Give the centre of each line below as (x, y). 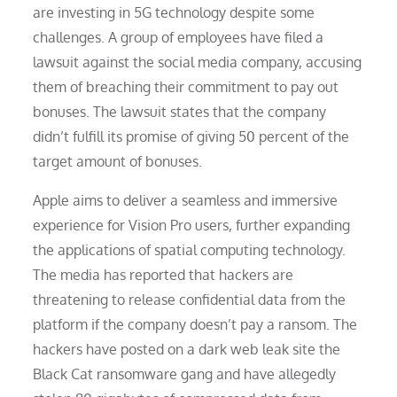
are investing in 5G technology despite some (174, 12)
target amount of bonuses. (118, 161)
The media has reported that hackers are (163, 274)
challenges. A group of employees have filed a (179, 37)
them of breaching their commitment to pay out (186, 86)
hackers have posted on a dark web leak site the (187, 349)
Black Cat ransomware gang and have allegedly (185, 374)
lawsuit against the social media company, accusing (198, 62)
